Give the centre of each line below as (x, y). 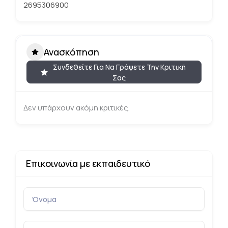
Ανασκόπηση (72, 52)
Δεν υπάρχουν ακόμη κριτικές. (77, 108)
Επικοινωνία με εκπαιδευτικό (88, 163)
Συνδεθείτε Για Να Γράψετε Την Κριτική (119, 67)
